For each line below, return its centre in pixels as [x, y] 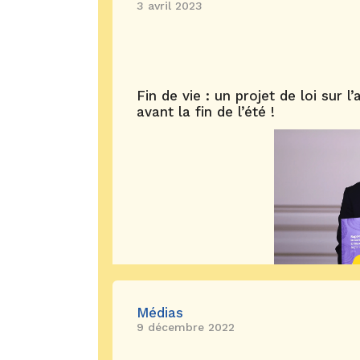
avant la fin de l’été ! [206, 112]
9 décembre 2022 [186, 327]
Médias [160, 313]
